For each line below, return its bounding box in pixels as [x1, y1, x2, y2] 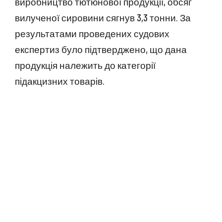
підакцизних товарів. [15, 75, 105, 87]
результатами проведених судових [15, 28, 169, 39]
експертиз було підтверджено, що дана [15, 44, 187, 55]
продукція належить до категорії [15, 59, 156, 71]
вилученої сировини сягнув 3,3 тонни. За [15, 12, 191, 23]
